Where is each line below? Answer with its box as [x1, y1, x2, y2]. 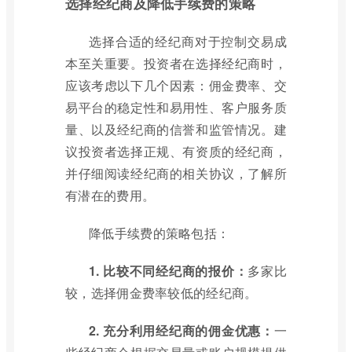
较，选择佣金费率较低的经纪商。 [65, 284, 258, 302]
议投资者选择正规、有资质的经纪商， [65, 142, 287, 160]
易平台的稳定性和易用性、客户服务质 [65, 98, 287, 116]
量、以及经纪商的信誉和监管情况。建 [65, 120, 287, 138]
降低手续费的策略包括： [89, 224, 230, 242]
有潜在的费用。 [65, 186, 156, 204]
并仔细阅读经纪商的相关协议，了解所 [65, 164, 287, 182]
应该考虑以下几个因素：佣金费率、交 [65, 76, 287, 94]
